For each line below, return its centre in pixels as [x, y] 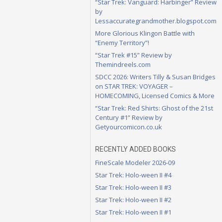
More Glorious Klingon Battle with [145, 33]
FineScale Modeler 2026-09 [135, 162]
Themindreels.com [123, 64]
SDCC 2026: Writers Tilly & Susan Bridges [155, 77]
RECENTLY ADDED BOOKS [136, 149]
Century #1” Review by [129, 117]
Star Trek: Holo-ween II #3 [133, 187]
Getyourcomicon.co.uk [129, 127]
